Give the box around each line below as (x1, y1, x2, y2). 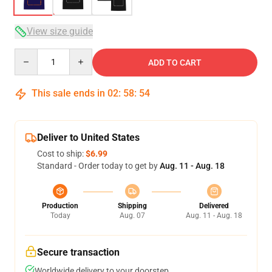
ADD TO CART (148, 58, 202, 67)
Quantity (14, 49, 47, 59)
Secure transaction (37, 246, 120, 258)
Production (42, 202, 78, 210)
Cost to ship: (37, 149, 86, 158)
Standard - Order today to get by (37, 161, 160, 171)
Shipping (117, 202, 147, 210)
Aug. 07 (119, 211, 145, 220)
